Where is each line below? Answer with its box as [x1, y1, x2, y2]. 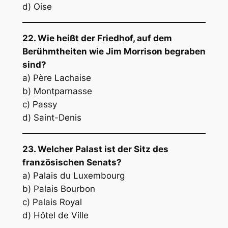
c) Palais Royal [22, 196, 82, 207]
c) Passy [22, 99, 57, 109]
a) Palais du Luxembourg [22, 170, 125, 181]
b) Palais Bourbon [22, 183, 95, 194]
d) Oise [22, 2, 52, 12]
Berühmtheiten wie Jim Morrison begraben [22, 46, 206, 56]
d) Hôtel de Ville [22, 210, 89, 220]
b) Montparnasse [22, 86, 92, 96]
